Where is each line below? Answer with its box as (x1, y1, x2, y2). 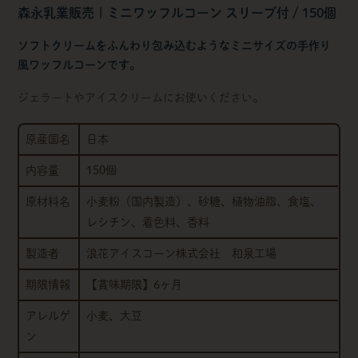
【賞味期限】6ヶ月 (86, 279, 183, 290)
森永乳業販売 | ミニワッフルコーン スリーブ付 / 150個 (18, 6, 337, 19)
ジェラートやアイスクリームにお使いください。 (18, 92, 265, 103)
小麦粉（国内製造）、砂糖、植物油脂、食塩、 (86, 196, 322, 207)
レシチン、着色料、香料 (86, 217, 210, 228)
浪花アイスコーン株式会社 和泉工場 (86, 248, 277, 259)
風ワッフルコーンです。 (18, 59, 141, 70)
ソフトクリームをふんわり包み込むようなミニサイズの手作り (18, 40, 332, 51)
